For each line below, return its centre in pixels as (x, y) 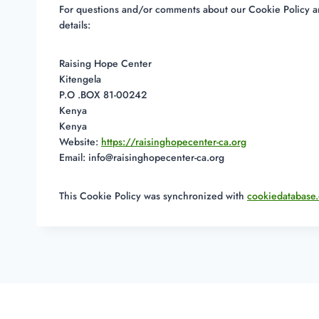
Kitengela (80, 79)
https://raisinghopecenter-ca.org (174, 142)
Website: (80, 142)
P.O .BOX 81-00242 (103, 95)
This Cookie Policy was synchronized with (153, 196)
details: (75, 25)
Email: (74, 158)
